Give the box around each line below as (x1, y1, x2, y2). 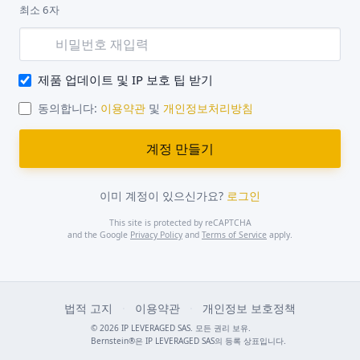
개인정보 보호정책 (202, 301, 296, 316)
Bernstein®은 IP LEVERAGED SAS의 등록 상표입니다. (90, 335, 286, 346)
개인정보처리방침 (162, 100, 253, 116)
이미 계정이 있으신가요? (100, 188, 227, 203)
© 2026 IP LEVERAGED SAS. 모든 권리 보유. (90, 322, 251, 333)
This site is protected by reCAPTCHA (108, 217, 252, 228)
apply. (267, 229, 292, 240)
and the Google (67, 229, 130, 240)
